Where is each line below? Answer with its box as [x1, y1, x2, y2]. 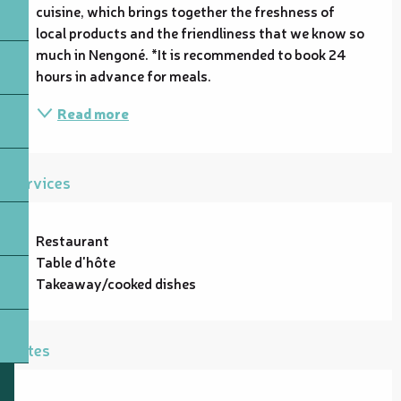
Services [9, 170, 71, 192]
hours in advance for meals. [36, 64, 211, 85]
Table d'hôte [36, 251, 115, 271]
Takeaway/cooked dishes [36, 272, 196, 293]
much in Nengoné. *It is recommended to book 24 [36, 43, 346, 64]
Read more [57, 102, 129, 123]
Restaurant [36, 229, 109, 250]
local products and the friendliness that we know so [36, 21, 364, 42]
